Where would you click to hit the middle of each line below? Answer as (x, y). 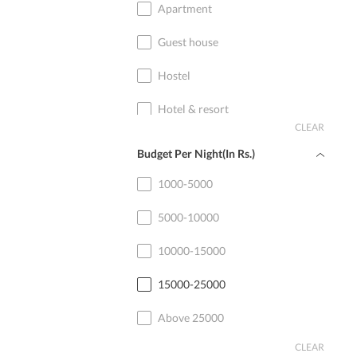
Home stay (184, 142)
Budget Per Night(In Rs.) (196, 153)
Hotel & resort (193, 109)
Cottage (177, 176)
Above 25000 (191, 318)
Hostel (174, 75)
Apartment (185, 8)
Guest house (188, 42)
